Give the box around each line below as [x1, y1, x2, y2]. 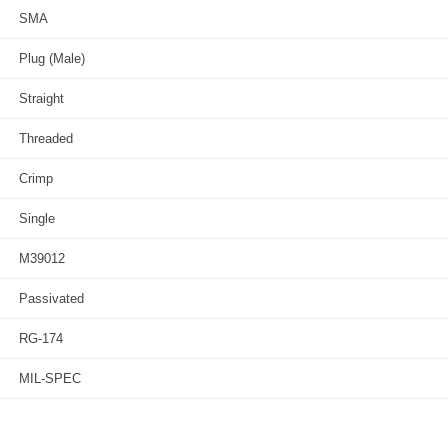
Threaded [19, 131, 73, 146]
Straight [19, 91, 64, 106]
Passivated [19, 291, 84, 306]
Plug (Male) [19, 51, 85, 66]
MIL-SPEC [19, 371, 81, 386]
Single [19, 211, 55, 226]
